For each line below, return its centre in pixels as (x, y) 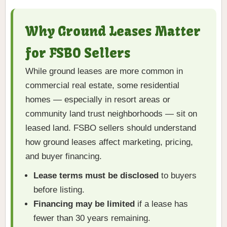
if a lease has (161, 204)
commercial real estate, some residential (102, 86)
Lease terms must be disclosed (96, 176)
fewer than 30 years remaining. (92, 218)
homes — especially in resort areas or (98, 100)
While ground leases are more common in (104, 71)
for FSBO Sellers (78, 53)
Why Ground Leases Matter (113, 32)
